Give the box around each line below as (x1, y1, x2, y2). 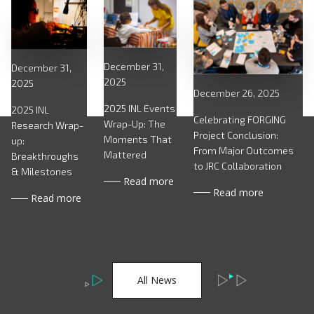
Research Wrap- (11, 119, 83, 132)
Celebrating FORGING (193, 113, 287, 125)
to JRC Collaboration (193, 159, 282, 172)
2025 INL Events (103, 102, 175, 114)
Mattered (103, 148, 146, 161)
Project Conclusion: (193, 128, 279, 141)
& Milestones (11, 165, 72, 178)
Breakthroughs (11, 150, 78, 163)
